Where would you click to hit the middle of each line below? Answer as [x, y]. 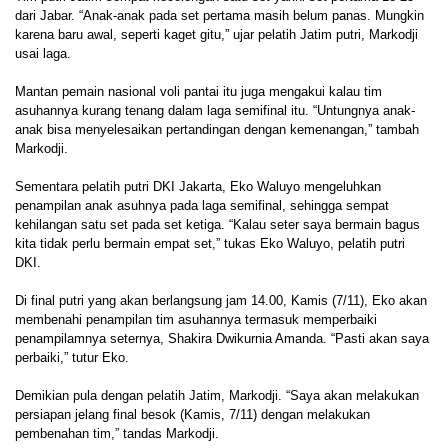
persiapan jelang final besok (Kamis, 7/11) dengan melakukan [192, 414]
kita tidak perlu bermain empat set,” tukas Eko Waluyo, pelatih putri [210, 243]
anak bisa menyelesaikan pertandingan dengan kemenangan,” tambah [217, 129]
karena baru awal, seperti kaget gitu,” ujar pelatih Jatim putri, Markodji [216, 34]
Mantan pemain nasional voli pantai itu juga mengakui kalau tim [198, 91]
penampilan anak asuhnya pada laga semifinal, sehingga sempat [202, 205]
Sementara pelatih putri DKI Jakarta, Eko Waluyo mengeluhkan [198, 186]
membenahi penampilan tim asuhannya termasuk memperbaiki [196, 319]
